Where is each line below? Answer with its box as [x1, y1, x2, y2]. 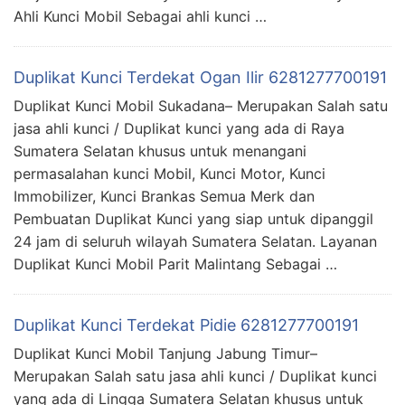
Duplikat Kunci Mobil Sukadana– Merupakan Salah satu [14, 96, 388, 115]
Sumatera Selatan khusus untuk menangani [14, 141, 306, 160]
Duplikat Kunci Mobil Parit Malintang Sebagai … [14, 254, 337, 273]
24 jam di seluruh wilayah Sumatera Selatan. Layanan [14, 231, 377, 250]
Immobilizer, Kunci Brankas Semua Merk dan [14, 186, 315, 205]
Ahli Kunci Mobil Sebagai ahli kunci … [14, 6, 267, 25]
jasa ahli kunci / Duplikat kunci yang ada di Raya [14, 118, 344, 137]
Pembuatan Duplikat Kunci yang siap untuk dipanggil [14, 209, 373, 228]
